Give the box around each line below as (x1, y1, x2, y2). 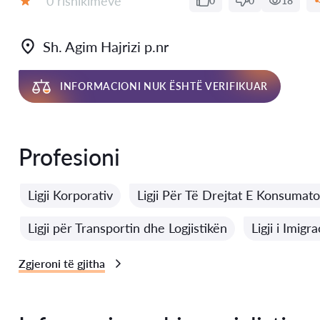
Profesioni (19, 143, 120, 171)
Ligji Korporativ (28, 187, 113, 203)
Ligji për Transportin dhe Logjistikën (28, 220, 227, 236)
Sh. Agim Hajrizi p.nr (43, 38, 169, 55)
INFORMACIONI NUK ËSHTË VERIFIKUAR (60, 80, 269, 92)
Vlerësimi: (18, 6, 76, 22)
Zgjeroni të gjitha (19, 256, 105, 270)
